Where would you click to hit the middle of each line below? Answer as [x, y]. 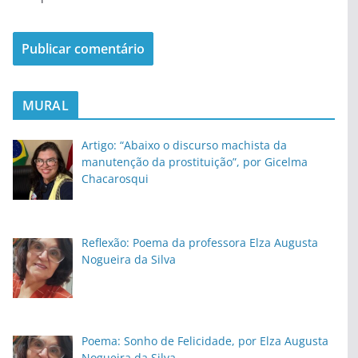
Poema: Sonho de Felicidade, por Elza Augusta [205, 341]
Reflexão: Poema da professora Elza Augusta [199, 243]
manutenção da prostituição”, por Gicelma [194, 161]
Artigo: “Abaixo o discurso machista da [184, 145]
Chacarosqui [115, 178]
